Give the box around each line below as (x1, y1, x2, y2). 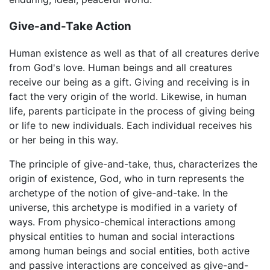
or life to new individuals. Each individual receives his (9, 119, 252, 132)
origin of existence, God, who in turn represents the (9, 172, 244, 185)
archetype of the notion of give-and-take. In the (9, 187, 228, 199)
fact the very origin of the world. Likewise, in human (9, 90, 246, 103)
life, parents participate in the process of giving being (9, 105, 255, 118)
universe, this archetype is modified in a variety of (9, 201, 237, 214)
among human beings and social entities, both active (9, 245, 250, 257)
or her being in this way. (9, 134, 118, 146)
